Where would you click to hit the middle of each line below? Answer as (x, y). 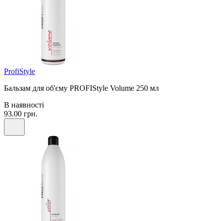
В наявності (24, 105)
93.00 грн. (21, 113)
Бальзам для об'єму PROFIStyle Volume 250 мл (81, 88)
